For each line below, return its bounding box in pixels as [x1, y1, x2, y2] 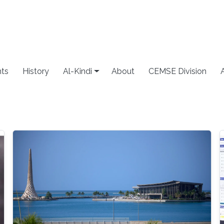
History [22, 66, 49, 76]
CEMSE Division [148, 66, 207, 76]
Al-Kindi [62, 66, 92, 76]
